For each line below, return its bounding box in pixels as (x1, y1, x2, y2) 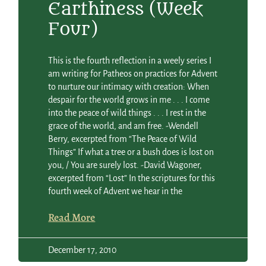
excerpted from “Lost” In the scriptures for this (48, 173, 216, 183)
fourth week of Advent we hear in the (48, 186, 183, 197)
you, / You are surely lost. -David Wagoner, (48, 160, 202, 170)
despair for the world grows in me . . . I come (48, 95, 210, 105)
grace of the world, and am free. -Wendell (48, 121, 199, 131)
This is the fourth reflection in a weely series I (48, 56, 212, 66)
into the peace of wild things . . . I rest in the (48, 108, 207, 118)
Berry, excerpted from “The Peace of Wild (48, 134, 197, 144)
